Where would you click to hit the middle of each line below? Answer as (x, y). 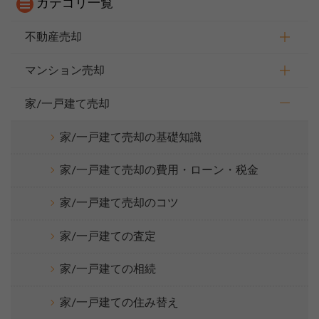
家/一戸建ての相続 (108, 270)
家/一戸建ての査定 (108, 236)
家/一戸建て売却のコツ (119, 203)
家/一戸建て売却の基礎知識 (131, 138)
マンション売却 (65, 71)
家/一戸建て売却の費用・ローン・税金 (159, 170)
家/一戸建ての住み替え (119, 302)
